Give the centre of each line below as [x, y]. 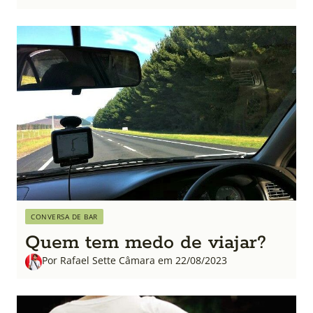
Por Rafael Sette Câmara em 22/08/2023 [134, 260]
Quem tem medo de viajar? [146, 242]
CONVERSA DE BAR [64, 216]
